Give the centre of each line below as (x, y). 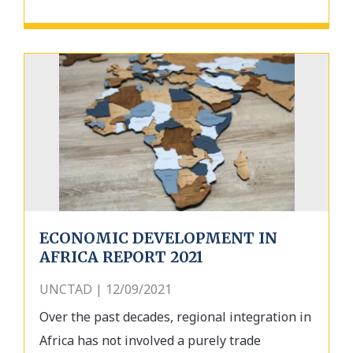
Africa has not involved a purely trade (150, 340)
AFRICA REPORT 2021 (121, 256)
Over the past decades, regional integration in (175, 316)
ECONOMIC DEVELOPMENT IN (158, 238)
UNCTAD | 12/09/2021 (106, 289)
